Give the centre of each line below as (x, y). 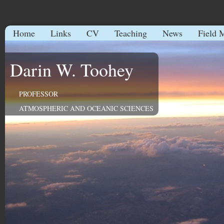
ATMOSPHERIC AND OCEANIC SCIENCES (86, 108)
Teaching (131, 33)
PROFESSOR (38, 94)
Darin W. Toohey (72, 69)
